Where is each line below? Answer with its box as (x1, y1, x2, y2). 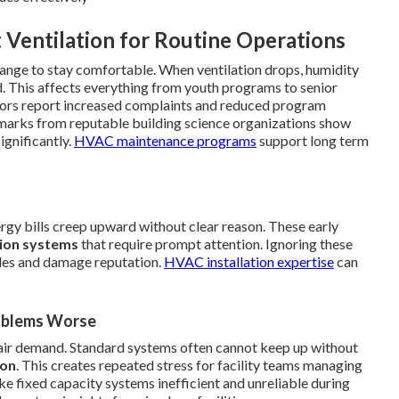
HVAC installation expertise (164, 252, 334, 270)
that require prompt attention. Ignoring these (78, 234, 353, 252)
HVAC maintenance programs (74, 131, 256, 149)
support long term (256, 131, 369, 149)
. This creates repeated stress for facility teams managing (16, 355, 362, 373)
